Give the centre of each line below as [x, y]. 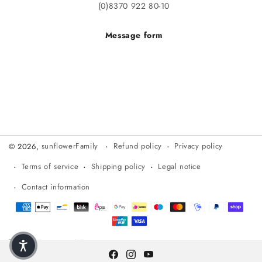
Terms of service [50, 166]
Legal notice [180, 166]
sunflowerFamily [71, 146]
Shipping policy [118, 166]
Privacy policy [199, 146]
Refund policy [138, 146]
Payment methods [45, 204]
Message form [134, 35]
